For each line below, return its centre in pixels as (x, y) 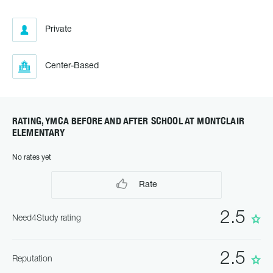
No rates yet (32, 158)
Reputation (32, 259)
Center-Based (72, 66)
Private (58, 30)
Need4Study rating (47, 218)
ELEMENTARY (39, 133)
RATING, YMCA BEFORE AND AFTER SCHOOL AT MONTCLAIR (128, 121)
